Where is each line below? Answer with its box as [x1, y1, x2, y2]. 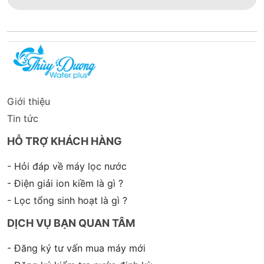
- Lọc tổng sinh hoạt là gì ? [7, 194, 127, 207]
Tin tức [7, 113, 38, 125]
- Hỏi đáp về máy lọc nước [7, 160, 127, 173]
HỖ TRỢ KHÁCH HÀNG [7, 135, 122, 148]
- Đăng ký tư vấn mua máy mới [7, 242, 146, 255]
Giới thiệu [7, 95, 50, 108]
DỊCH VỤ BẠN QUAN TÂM [7, 217, 135, 230]
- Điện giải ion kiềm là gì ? [7, 177, 123, 190]
